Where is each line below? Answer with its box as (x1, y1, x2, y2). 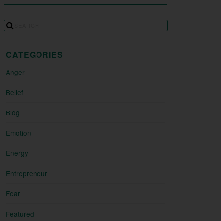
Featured (6, 209, 34, 219)
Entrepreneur (6, 168, 47, 179)
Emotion (6, 128, 31, 138)
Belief (6, 87, 23, 98)
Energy (6, 148, 28, 158)
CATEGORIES (6, 49, 63, 61)
